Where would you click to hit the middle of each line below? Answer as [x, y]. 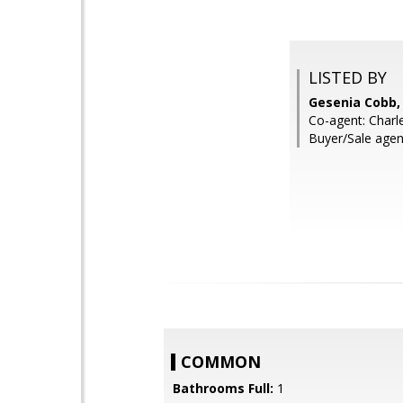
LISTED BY [348, 77]
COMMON [221, 362]
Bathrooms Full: [223, 388]
